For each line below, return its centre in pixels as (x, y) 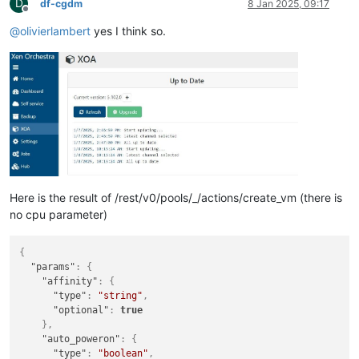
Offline (40, 14)
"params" (53, 266)
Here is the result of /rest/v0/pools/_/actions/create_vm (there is (176, 197)
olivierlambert (55, 30)
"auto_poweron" (81, 339)
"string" (121, 295)
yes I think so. (128, 30)
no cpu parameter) (58, 214)
